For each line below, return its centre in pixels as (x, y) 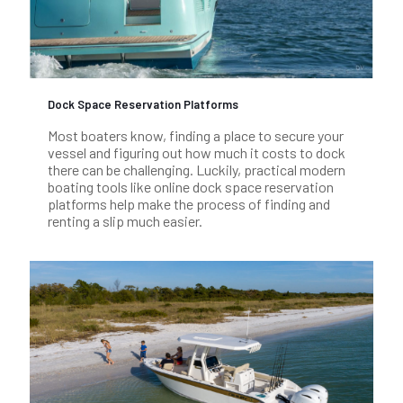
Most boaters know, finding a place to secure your (196, 136)
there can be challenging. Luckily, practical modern (197, 170)
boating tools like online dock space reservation (191, 187)
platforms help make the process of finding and (189, 204)
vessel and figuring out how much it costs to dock (197, 153)
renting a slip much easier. (125, 221)
